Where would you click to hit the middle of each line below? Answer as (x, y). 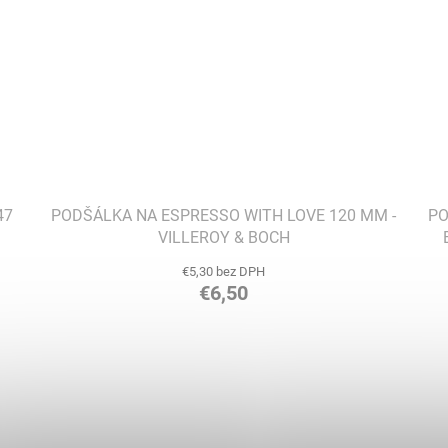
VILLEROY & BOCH (223, 238)
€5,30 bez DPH (224, 272)
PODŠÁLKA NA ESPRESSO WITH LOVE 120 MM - (224, 216)
